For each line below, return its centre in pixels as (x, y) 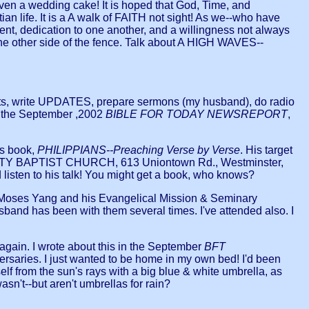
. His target (266, 150)
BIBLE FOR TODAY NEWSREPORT (197, 114)
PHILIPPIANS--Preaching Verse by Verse (139, 150)
